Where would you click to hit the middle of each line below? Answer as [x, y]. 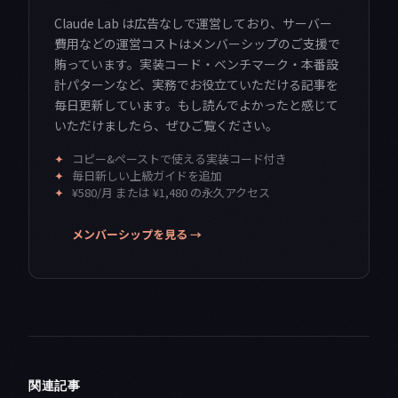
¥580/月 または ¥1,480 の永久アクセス [171, 193]
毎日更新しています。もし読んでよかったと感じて [196, 105]
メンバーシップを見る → [137, 235]
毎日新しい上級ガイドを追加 [147, 176]
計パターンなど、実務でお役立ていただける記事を [196, 85]
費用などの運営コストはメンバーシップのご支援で [197, 44]
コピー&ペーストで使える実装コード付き [179, 159]
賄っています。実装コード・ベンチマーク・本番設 [196, 64]
